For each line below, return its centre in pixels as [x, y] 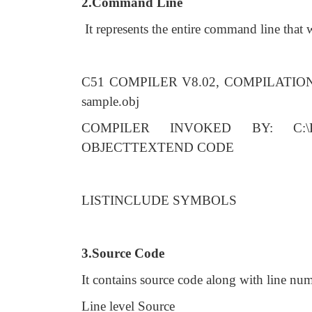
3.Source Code [123, 253]
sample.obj [110, 101]
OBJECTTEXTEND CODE [158, 147]
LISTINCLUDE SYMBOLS [159, 200]
